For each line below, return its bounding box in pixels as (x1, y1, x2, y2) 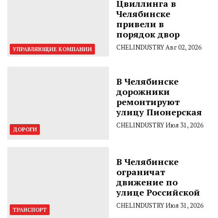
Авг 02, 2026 (165, 42, 201, 52)
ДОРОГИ (13, 126, 37, 133)
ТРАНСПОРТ (13, 206, 47, 213)
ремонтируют (116, 95, 180, 108)
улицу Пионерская (116, 106, 202, 118)
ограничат (116, 165, 165, 178)
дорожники (116, 85, 170, 97)
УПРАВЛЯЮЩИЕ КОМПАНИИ (13, 45, 92, 53)
